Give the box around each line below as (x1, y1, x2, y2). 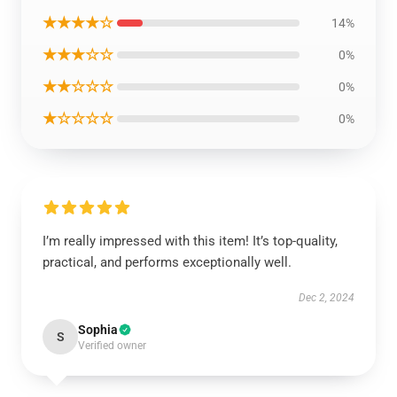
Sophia (78, 323, 118, 337)
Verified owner (78, 339, 146, 352)
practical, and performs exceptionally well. (43, 254, 292, 270)
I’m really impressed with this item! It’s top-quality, (43, 233, 338, 249)
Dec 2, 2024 (299, 292, 354, 304)
